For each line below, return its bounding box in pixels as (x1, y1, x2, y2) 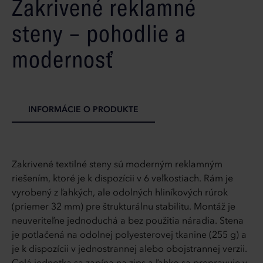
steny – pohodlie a (12, 18, 186, 48)
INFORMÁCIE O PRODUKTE (28, 106, 139, 114)
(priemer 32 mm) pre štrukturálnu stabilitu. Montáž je (12, 203, 235, 213)
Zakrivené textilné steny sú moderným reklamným (12, 160, 222, 170)
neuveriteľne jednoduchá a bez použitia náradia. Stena (12, 217, 244, 227)
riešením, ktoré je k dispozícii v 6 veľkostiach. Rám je (12, 174, 233, 184)
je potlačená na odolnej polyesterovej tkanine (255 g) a (12, 231, 247, 241)
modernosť (12, 44, 113, 74)
